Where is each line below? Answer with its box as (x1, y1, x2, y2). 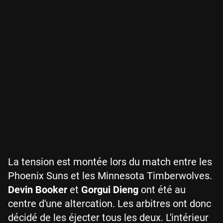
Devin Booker (8, 184, 67, 196)
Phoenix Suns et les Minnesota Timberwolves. (8, 170, 212, 182)
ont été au (138, 184, 186, 196)
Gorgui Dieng (81, 184, 138, 196)
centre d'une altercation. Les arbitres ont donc (8, 198, 211, 210)
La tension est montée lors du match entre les (8, 156, 212, 168)
